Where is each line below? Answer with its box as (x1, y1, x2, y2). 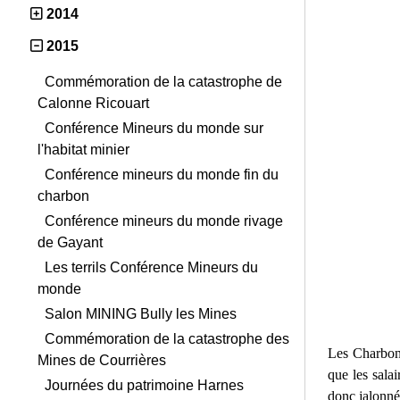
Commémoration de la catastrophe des (45, 331, 289, 346)
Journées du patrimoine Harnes (45, 378, 244, 393)
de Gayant (37, 235, 103, 250)
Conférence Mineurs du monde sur (45, 121, 263, 136)
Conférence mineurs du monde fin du (45, 167, 279, 182)
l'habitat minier (37, 142, 129, 157)
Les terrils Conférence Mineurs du (45, 260, 258, 275)
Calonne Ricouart (37, 96, 149, 111)
